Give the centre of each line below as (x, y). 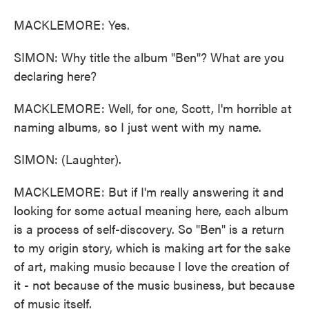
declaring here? (55, 76)
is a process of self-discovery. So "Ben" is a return (149, 229)
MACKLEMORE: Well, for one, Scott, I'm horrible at (153, 108)
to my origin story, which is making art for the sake (152, 247)
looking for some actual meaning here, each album (151, 210)
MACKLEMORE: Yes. (72, 24)
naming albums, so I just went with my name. (138, 127)
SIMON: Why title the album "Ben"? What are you (149, 57)
